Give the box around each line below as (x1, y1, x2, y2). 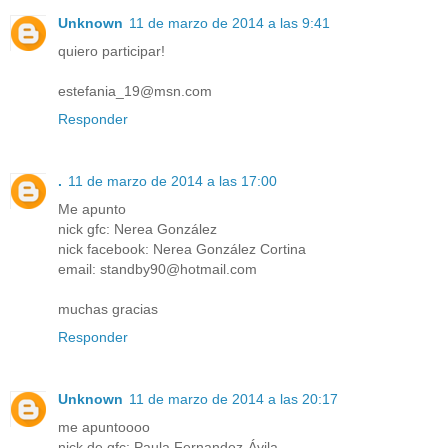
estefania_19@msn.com (58, 82, 212, 99)
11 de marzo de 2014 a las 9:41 (129, 14, 330, 31)
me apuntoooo (58, 418, 150, 435)
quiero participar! (58, 42, 165, 59)
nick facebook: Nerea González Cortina (58, 240, 306, 257)
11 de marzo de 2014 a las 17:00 (68, 172, 277, 189)
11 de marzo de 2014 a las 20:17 (129, 390, 338, 407)
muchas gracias (58, 300, 158, 317)
